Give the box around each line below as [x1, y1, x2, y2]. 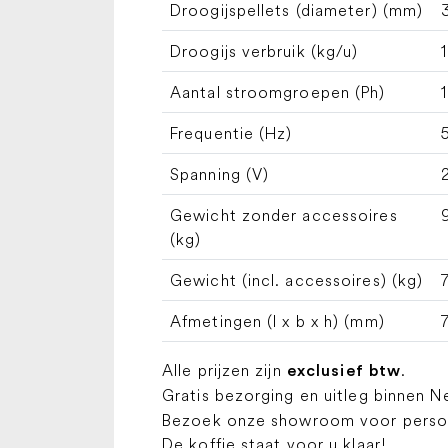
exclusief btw [286, 363, 402, 379]
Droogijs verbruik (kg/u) [170, 41, 359, 61]
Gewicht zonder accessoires [170, 205, 398, 225]
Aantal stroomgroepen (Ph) [170, 82, 386, 102]
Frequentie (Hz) [170, 123, 293, 143]
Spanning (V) [170, 164, 270, 184]
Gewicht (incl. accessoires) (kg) [170, 270, 424, 290]
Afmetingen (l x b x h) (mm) [170, 311, 385, 331]
